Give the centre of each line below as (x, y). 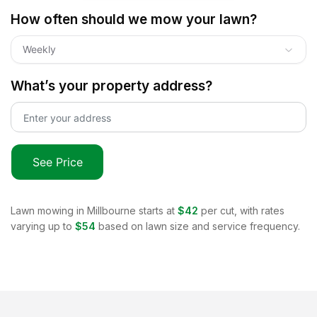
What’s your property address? (111, 86)
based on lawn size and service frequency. (199, 226)
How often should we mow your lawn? (134, 19)
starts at (155, 210)
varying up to (41, 226)
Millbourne (111, 210)
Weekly (39, 49)
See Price (57, 162)
